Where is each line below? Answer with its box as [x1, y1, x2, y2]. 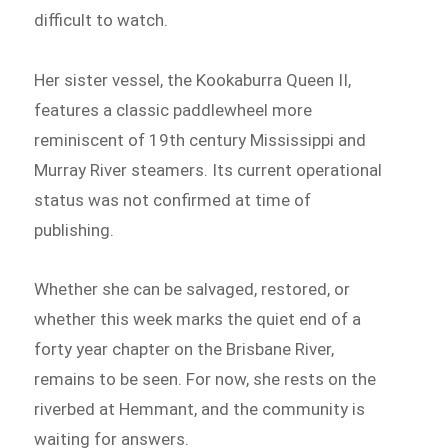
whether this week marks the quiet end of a [34, 309, 362, 330]
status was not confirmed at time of [34, 189, 312, 210]
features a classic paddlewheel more [34, 99, 313, 120]
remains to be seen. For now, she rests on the [34, 369, 377, 390]
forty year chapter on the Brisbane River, [34, 339, 335, 360]
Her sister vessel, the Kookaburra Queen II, [34, 69, 352, 90]
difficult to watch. [34, 9, 169, 30]
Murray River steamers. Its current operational [34, 159, 383, 180]
